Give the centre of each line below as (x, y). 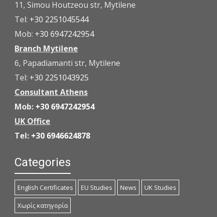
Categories (43, 163)
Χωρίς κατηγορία (43, 206)
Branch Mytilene (46, 49)
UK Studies (160, 188)
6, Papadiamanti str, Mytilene (67, 63)
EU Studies (97, 188)
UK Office (32, 121)
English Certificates (45, 188)
